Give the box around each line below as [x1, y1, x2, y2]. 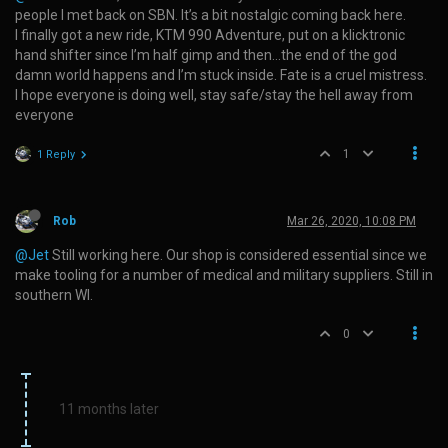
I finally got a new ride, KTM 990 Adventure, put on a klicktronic [15, 26, 405, 43]
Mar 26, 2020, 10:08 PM [287, 213, 416, 228]
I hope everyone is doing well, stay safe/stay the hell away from [15, 86, 413, 103]
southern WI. [15, 286, 93, 303]
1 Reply [37, 147, 75, 161]
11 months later [59, 400, 159, 417]
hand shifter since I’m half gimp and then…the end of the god [15, 46, 397, 63]
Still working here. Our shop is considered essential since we [49, 246, 427, 263]
